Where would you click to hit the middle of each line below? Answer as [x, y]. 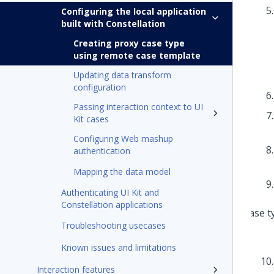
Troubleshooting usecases [113, 225]
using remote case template [137, 55]
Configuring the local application [134, 11]
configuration [100, 87]
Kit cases [91, 119]
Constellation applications [112, 205]
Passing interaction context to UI [138, 107]
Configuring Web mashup [123, 139]
